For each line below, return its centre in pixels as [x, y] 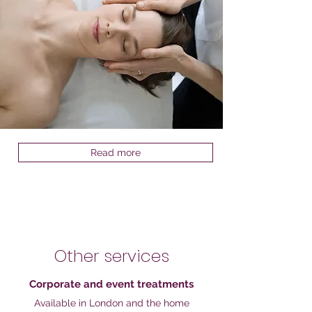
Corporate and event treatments [111, 284]
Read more [116, 153]
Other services [111, 256]
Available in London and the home [111, 303]
